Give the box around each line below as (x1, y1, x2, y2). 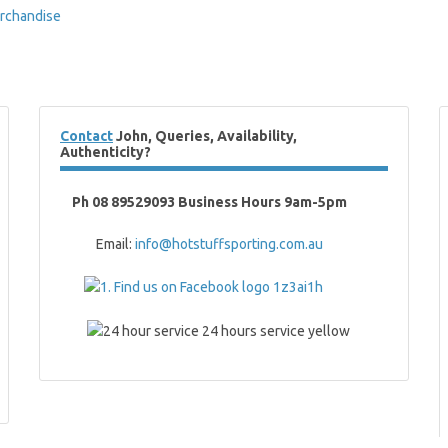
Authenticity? (60, 144, 151, 160)
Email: (60, 236, 135, 252)
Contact (60, 128, 113, 144)
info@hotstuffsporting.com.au (135, 236, 323, 252)
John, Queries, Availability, (113, 128, 297, 144)
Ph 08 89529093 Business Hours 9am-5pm (72, 194, 350, 210)
